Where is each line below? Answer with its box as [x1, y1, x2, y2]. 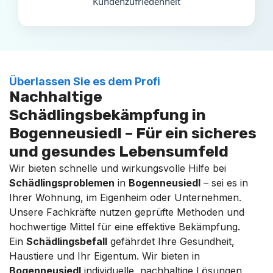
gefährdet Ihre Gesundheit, [107, 235, 235, 247]
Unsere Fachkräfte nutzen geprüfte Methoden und [9, 205, 244, 218]
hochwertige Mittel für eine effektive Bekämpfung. [9, 220, 240, 233]
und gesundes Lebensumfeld [9, 142, 229, 160]
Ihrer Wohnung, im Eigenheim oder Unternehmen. [9, 191, 241, 204]
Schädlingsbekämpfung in [9, 105, 206, 124]
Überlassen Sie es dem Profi [9, 74, 160, 88]
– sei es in [200, 176, 248, 189]
